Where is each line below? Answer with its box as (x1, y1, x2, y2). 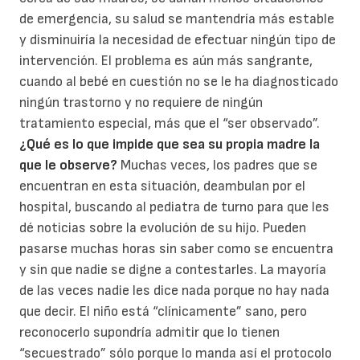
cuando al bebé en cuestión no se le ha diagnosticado (19, 73, 338, 91)
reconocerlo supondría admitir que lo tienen (19, 324, 280, 342)
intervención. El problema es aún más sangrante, (19, 52, 313, 70)
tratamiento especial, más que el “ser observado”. (19, 115, 320, 133)
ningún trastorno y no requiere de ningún (19, 94, 263, 112)
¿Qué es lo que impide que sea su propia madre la (19, 136, 320, 153)
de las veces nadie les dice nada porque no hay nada (19, 282, 329, 300)
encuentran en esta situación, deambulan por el (19, 178, 305, 195)
